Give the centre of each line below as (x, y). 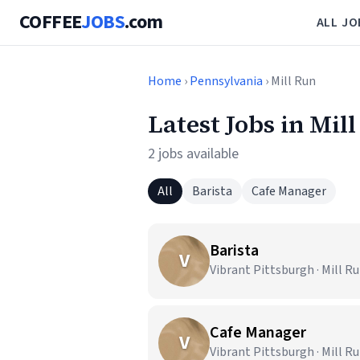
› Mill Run (289, 81)
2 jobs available (193, 154)
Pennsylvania (226, 81)
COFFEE (51, 22)
